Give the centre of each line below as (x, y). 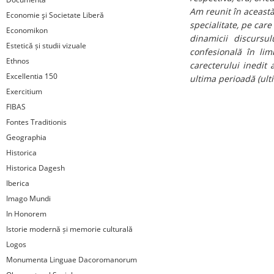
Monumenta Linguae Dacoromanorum (72, 260)
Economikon (27, 30)
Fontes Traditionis (36, 122)
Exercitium (24, 91)
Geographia (26, 137)
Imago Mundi (28, 198)
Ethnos (18, 61)
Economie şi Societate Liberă (55, 15)
